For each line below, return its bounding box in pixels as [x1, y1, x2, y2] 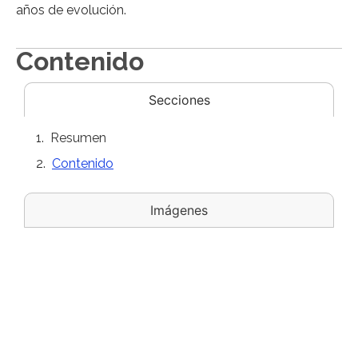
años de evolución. [16, 2, 126, 18]
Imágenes [150, 201, 208, 218]
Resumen [50, 129, 106, 145]
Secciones [148, 91, 210, 108]
